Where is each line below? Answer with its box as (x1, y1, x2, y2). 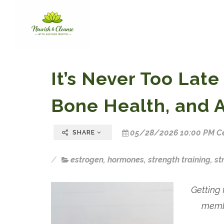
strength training (148, 155, 210, 164)
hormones (107, 155, 144, 164)
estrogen (70, 155, 103, 164)
